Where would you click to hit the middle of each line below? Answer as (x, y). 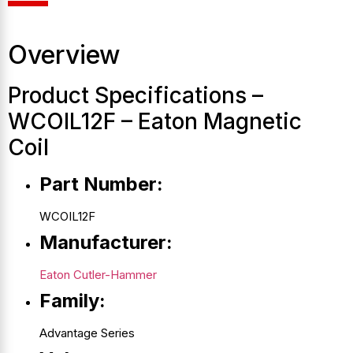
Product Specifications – (136, 95)
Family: (72, 300)
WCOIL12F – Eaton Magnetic (155, 121)
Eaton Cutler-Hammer (98, 274)
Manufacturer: (106, 242)
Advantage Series (87, 333)
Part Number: (101, 184)
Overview (64, 54)
